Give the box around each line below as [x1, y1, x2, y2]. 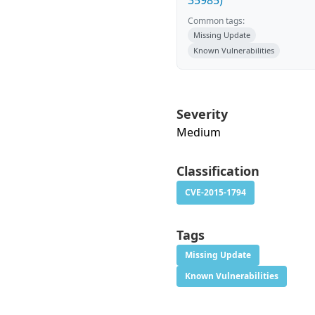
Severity [176, 105, 228, 122]
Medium [176, 124, 221, 140]
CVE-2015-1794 [185, 186, 246, 198]
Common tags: [188, 15, 245, 27]
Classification [176, 162, 259, 179]
